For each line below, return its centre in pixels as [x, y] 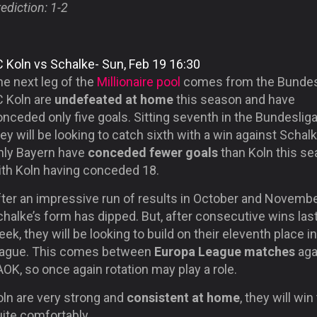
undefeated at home [114, 99]
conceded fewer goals [153, 152]
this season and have [234, 99]
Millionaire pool [139, 81]
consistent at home [183, 297]
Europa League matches [225, 251]
